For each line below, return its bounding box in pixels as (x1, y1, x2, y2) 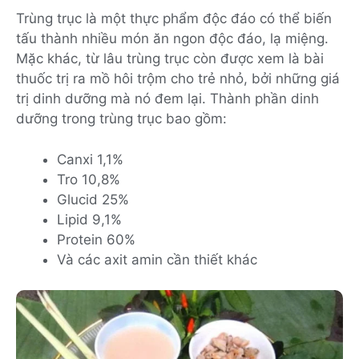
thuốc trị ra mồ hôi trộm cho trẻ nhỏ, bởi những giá (16, 71, 340, 87)
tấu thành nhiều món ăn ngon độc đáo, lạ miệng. (16, 30, 329, 47)
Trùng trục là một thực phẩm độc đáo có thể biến (16, 10, 332, 27)
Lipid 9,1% (57, 211, 122, 228)
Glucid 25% (57, 191, 129, 208)
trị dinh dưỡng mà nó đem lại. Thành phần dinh (16, 91, 319, 107)
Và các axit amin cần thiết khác (57, 251, 257, 268)
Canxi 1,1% (57, 151, 123, 167)
